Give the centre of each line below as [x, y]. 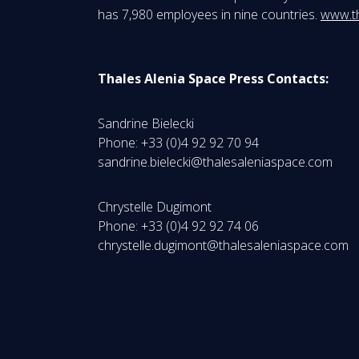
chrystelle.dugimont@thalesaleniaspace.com [223, 245]
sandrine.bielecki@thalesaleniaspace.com [215, 162]
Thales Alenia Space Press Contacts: [213, 79]
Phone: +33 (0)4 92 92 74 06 [185, 226]
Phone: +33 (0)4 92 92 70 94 [185, 143]
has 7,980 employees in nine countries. [209, 14]
